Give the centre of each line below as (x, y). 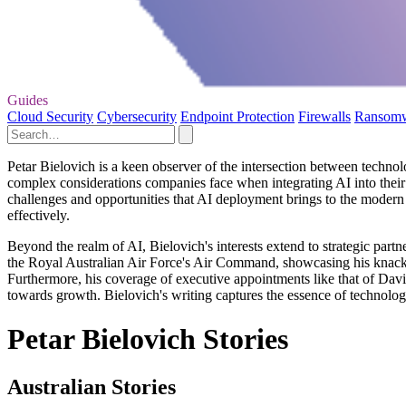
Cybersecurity (137, 116)
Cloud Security (50, 116)
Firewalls (324, 116)
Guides (28, 100)
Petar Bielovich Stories (148, 339)
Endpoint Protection (237, 116)
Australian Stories (92, 387)
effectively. (39, 215)
